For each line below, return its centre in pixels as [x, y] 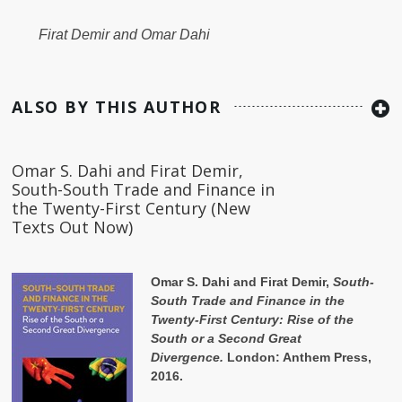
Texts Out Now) [72, 227]
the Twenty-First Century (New [131, 208]
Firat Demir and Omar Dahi [124, 35]
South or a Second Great [226, 338]
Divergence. [187, 357]
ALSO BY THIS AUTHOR [117, 106]
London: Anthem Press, [297, 357]
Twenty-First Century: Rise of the [252, 319]
